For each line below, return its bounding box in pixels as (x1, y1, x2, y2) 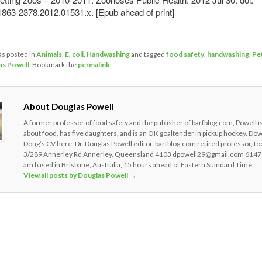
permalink (77, 60, 110, 70)
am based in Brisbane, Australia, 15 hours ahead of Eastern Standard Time (23, 160, 252, 169)
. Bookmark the (29, 60, 78, 70)
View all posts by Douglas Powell (23, 170, 129, 180)
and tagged (129, 50, 166, 59)
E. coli (64, 50, 84, 59)
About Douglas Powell (23, 101, 114, 112)
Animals (36, 50, 62, 59)
